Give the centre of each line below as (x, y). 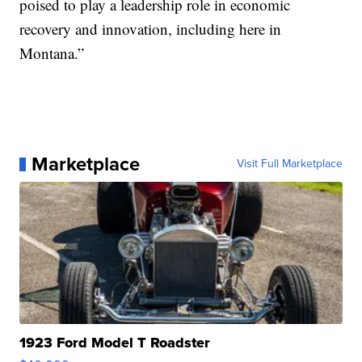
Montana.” (52, 53)
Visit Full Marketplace (289, 164)
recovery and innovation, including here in (151, 29)
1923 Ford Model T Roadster (115, 343)
